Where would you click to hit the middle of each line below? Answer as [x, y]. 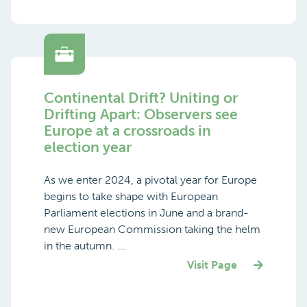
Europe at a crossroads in [127, 130]
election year [88, 147]
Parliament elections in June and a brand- [146, 212]
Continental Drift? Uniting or [141, 97]
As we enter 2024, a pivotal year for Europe [150, 180]
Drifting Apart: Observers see [141, 114]
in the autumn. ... [85, 245]
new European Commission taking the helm [152, 229]
